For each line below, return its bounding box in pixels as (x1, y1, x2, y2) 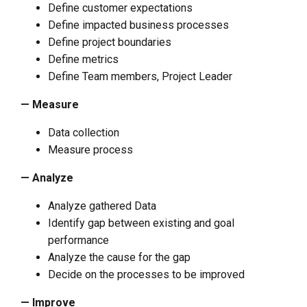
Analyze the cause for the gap (48, 250, 191, 264)
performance (48, 233, 109, 247)
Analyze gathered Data (48, 199, 156, 212)
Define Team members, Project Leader (48, 69, 232, 83)
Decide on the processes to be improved (48, 267, 245, 281)
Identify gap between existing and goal (48, 216, 234, 230)
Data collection (48, 125, 119, 139)
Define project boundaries (48, 35, 171, 49)
